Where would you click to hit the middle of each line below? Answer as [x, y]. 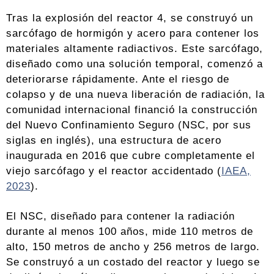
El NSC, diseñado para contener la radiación [120, 216]
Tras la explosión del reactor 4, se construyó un [130, 18]
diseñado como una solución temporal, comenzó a [135, 64]
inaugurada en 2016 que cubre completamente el [131, 156]
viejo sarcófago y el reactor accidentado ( [114, 171]
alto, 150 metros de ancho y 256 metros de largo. [133, 247]
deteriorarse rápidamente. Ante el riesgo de [118, 79]
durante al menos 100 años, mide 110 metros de [130, 231]
